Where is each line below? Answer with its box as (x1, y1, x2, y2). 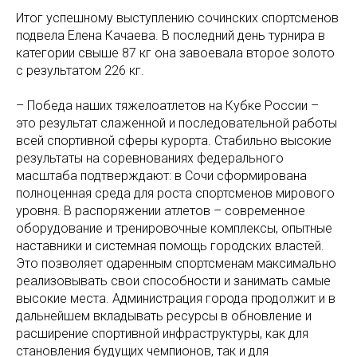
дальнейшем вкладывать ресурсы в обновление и (16, 308, 312, 324)
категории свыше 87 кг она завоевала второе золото (16, 45, 335, 61)
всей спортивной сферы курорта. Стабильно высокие (16, 132, 331, 148)
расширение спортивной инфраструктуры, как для (16, 325, 308, 341)
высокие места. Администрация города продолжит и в (16, 290, 335, 306)
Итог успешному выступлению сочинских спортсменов (16, 10, 339, 25)
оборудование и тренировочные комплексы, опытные (16, 220, 332, 236)
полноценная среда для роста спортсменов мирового (16, 185, 335, 201)
